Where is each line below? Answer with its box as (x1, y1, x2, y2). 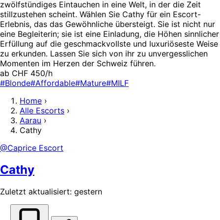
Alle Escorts (20, 105, 64, 115)
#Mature (75, 78, 106, 88)
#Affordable (30, 78, 75, 88)
